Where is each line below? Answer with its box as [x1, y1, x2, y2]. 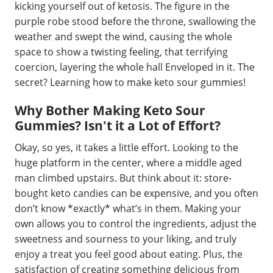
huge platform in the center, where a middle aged [15, 155, 242, 169]
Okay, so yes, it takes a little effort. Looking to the [15, 140, 238, 154]
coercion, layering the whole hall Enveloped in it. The [15, 60, 255, 74]
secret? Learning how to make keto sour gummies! [15, 76, 246, 89]
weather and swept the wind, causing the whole [15, 30, 232, 43]
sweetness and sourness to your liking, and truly [15, 232, 236, 246]
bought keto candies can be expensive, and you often [15, 186, 258, 200]
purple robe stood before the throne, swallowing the [15, 15, 256, 28]
